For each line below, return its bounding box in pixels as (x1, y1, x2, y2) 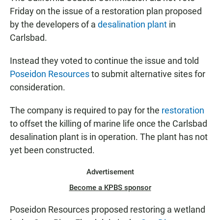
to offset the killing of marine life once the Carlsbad (10, 118, 207, 129)
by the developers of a (10, 19, 98, 29)
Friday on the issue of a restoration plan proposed (10, 6, 202, 16)
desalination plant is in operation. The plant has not (10, 132, 208, 142)
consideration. (10, 82, 65, 92)
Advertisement (86, 167, 134, 176)
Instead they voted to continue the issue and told (10, 55, 199, 66)
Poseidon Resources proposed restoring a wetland (10, 204, 205, 215)
